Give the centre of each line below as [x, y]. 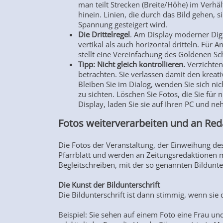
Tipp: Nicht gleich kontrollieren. [133, 64]
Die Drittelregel [104, 35]
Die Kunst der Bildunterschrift [110, 185]
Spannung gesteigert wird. [124, 25]
